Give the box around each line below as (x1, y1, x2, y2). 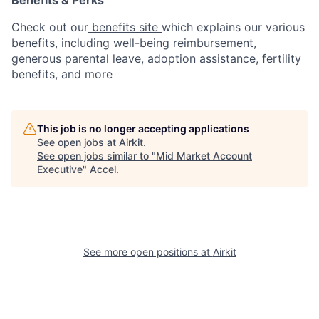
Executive (37, 162, 83, 175)
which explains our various (162, 19, 305, 34)
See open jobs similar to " (37, 149, 156, 162)
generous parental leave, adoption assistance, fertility (11, 51, 301, 66)
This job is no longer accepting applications (37, 122, 249, 135)
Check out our (11, 19, 88, 34)
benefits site (88, 19, 162, 34)
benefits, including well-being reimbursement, (11, 35, 256, 50)
